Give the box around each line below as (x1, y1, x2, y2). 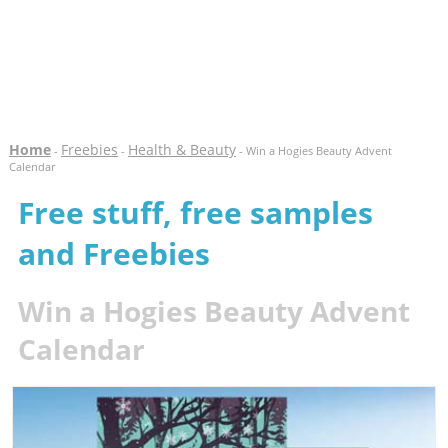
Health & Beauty (127, 140, 236, 159)
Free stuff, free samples (17, 192, 373, 233)
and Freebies (17, 233, 210, 274)
